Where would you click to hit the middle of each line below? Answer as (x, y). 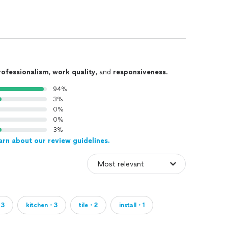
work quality (74, 72)
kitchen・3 (42, 205)
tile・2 (88, 205)
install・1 (132, 205)
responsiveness (139, 72)
